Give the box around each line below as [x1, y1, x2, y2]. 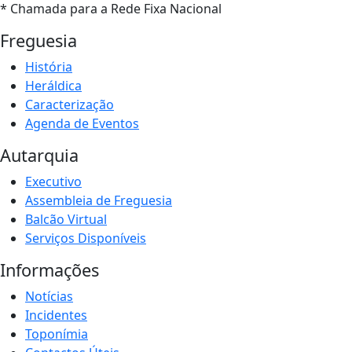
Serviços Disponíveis [25, 229, 146, 247]
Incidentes [25, 306, 87, 324]
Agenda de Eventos [25, 115, 139, 133]
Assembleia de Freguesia [25, 192, 172, 210]
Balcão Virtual [25, 211, 107, 229]
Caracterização [25, 96, 114, 114]
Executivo [25, 173, 82, 191]
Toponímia [25, 325, 88, 343]
